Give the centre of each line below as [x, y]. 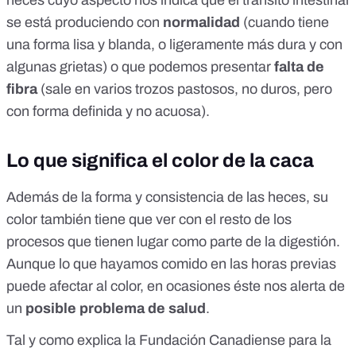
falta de [299, 67]
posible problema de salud [116, 309]
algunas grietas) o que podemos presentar [140, 67]
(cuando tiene [286, 23]
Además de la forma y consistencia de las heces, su [167, 197]
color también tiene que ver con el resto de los [149, 220]
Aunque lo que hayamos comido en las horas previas [171, 264]
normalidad [203, 23]
